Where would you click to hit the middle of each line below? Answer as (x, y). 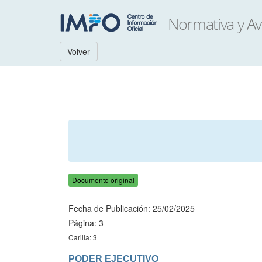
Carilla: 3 (83, 237)
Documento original (103, 180)
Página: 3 (86, 223)
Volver (79, 51)
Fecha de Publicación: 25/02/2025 (132, 208)
